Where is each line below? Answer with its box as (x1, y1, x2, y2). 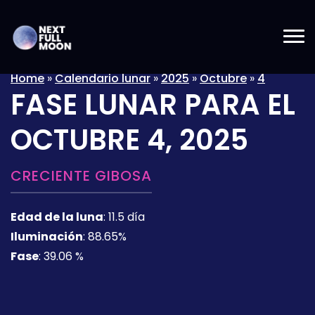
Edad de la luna (11, 209, 103, 225)
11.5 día (108, 209, 145, 225)
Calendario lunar (55, 70, 150, 86)
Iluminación (11, 229, 83, 245)
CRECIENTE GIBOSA (11, 166, 152, 186)
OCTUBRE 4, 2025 (11, 120, 248, 160)
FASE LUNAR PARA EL (11, 85, 295, 124)
